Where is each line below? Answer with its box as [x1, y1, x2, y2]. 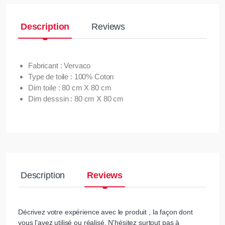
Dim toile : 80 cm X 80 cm [28, 83, 111, 92]
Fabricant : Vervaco [28, 61, 91, 70]
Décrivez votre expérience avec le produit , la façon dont [18, 208, 193, 216]
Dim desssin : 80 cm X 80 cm [28, 94, 124, 103]
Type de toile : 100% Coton [28, 72, 114, 81]
